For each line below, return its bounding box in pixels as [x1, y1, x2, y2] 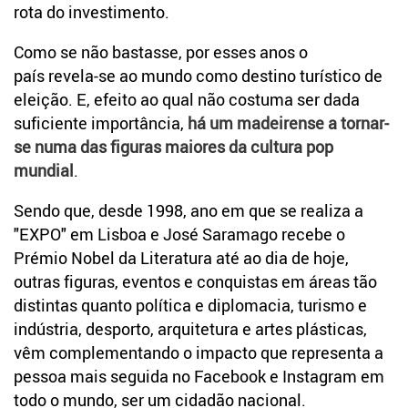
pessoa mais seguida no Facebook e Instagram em [14, 365, 384, 388]
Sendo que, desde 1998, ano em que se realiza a [14, 199, 363, 222]
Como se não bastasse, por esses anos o [14, 41, 308, 64]
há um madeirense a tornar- [188, 112, 389, 135]
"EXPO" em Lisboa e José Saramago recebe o [14, 223, 345, 246]
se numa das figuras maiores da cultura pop [14, 136, 333, 158]
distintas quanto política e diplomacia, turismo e [14, 294, 367, 317]
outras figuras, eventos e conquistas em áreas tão [14, 270, 377, 293]
